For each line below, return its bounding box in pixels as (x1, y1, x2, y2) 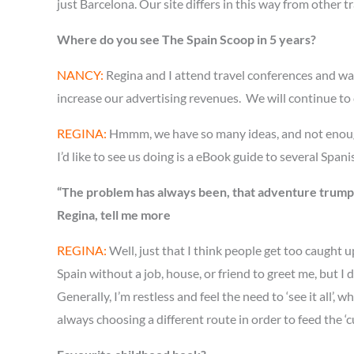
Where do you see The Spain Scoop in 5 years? (57, 32, 316, 47)
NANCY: (57, 67, 104, 82)
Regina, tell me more (57, 207, 171, 222)
